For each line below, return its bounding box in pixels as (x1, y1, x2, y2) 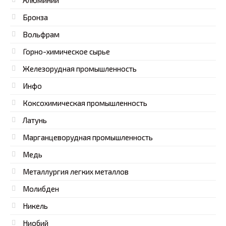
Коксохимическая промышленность (23, 98, 147, 108)
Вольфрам (23, 30, 60, 39)
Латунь (23, 116, 47, 125)
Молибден (23, 184, 59, 194)
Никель (23, 201, 48, 211)
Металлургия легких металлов (23, 167, 129, 177)
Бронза (23, 13, 48, 22)
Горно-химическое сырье (23, 47, 110, 56)
